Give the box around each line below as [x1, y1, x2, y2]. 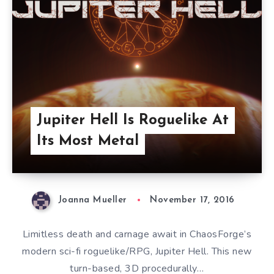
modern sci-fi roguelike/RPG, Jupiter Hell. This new [22, 244, 252, 258]
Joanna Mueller [57, 196, 127, 206]
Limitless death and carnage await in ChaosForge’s [22, 227, 252, 241]
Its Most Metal [36, 134, 139, 149]
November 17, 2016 [150, 196, 235, 206]
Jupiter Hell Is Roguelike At [36, 113, 229, 128]
